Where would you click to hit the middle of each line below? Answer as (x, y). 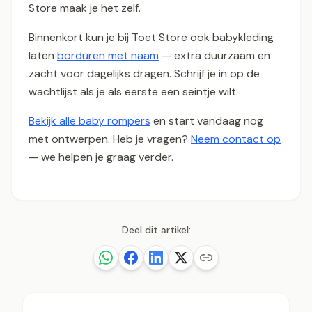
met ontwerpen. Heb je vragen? (110, 139)
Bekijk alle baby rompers (89, 121)
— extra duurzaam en (214, 56)
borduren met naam (108, 56)
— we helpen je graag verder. (101, 157)
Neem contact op (236, 139)
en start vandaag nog (207, 121)
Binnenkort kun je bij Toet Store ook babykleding (151, 38)
